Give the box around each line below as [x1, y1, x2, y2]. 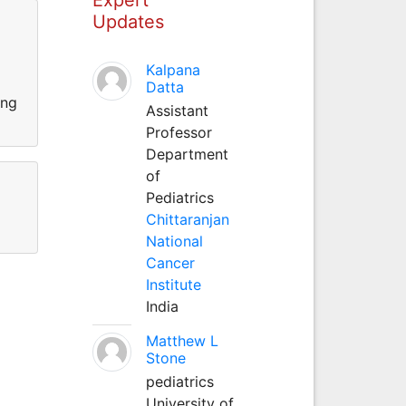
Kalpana [145, 60, 200, 79]
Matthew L [145, 331, 218, 350]
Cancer [145, 253, 195, 272]
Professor [145, 122, 212, 141]
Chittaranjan [145, 209, 229, 228]
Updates [92, 10, 164, 33]
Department [145, 144, 228, 163]
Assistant [145, 101, 208, 120]
